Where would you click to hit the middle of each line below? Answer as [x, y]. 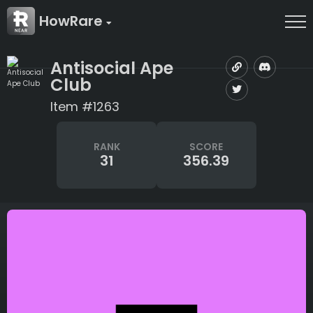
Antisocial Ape [111, 68]
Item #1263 [85, 107]
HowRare [73, 21]
